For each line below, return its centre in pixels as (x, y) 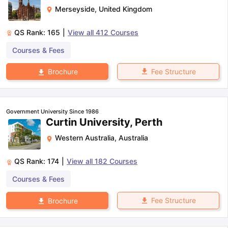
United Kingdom (125, 9)
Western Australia (85, 138)
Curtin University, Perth (104, 122)
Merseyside (75, 9)
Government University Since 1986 (52, 112)
